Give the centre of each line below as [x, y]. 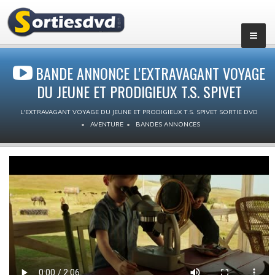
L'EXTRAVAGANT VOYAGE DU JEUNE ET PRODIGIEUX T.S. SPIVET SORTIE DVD [139, 112]
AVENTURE [107, 124]
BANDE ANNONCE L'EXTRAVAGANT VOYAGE [150, 73]
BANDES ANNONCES [168, 124]
